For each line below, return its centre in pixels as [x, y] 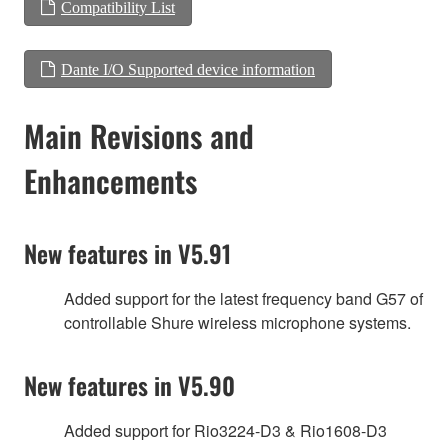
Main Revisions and [139, 136]
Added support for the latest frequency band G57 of [243, 299]
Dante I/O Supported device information [188, 69]
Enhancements [110, 181]
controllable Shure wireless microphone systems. [237, 323]
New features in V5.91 [127, 253]
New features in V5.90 [129, 385]
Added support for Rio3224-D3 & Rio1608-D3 [225, 431]
